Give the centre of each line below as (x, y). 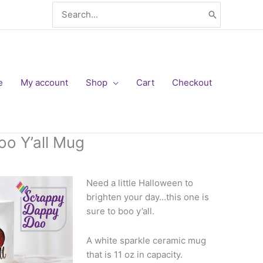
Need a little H (115, 183)
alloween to (169, 183)
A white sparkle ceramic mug (146, 240)
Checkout (192, 82)
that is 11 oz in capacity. (135, 254)
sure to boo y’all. (120, 211)
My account (44, 82)
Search (67, 7)
